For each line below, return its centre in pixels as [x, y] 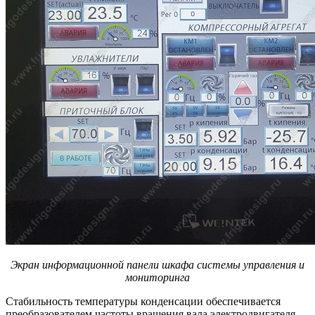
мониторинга [157, 277]
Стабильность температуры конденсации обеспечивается [143, 301]
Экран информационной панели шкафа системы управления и [157, 264]
